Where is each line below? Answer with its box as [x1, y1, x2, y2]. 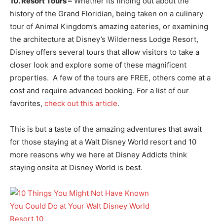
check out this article [44, 98, 117, 108]
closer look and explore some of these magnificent [10, 60, 186, 70]
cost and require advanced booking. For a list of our [10, 85, 189, 95]
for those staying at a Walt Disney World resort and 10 [10, 137, 196, 147]
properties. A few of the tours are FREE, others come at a [10, 73, 211, 82]
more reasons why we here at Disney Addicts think [10, 149, 187, 159]
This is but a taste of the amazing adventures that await [10, 124, 202, 134]
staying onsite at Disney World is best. [10, 162, 143, 172]
